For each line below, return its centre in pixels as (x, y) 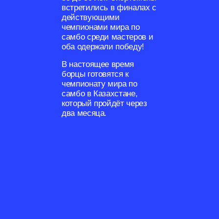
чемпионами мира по (100, 27)
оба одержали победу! (103, 46)
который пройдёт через (104, 103)
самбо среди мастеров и (107, 37)
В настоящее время (98, 64)
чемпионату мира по (99, 84)
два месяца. (84, 113)
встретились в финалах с (109, 7)
